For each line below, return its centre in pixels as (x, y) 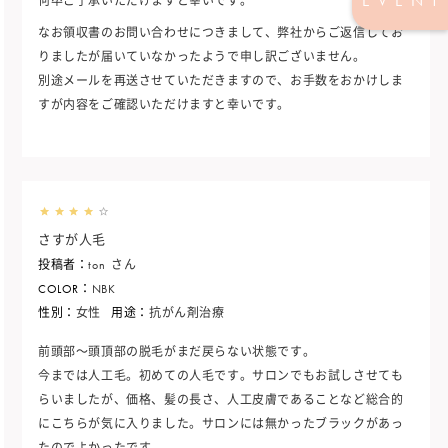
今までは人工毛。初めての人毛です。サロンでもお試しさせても (221, 376)
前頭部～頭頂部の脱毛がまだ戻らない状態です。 (177, 352)
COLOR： (65, 289)
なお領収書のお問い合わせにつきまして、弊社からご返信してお (221, 33)
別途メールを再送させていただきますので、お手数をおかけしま (221, 81)
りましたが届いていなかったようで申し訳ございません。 (202, 57)
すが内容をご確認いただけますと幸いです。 (164, 105)
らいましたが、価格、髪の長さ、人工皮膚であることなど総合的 (221, 400)
